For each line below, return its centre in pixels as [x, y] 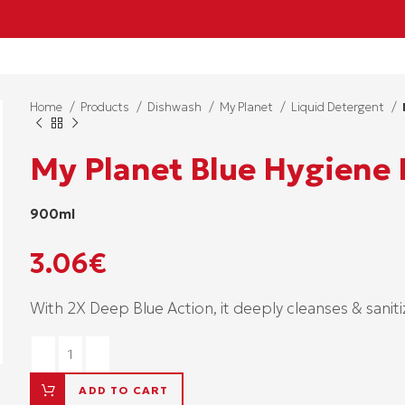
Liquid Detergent [339, 107]
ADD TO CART [124, 390]
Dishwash [176, 107]
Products [107, 107]
